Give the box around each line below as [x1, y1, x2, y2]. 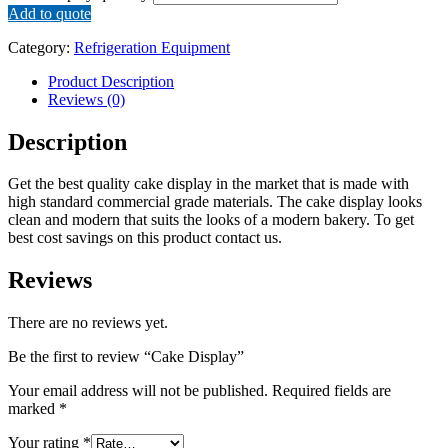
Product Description [48, 72, 174, 90]
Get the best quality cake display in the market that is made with [8, 175, 409, 193]
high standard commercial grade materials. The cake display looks [8, 193, 422, 211]
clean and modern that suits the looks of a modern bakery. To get [8, 211, 414, 229]
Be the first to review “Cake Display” [8, 348, 244, 366]
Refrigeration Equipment [74, 38, 230, 56]
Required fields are [272, 382, 391, 400]
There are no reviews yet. [8, 314, 168, 332]
